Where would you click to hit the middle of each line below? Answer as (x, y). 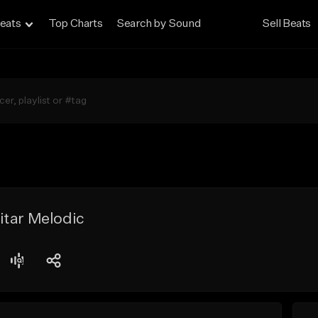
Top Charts (76, 24)
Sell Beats (287, 24)
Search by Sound (159, 24)
